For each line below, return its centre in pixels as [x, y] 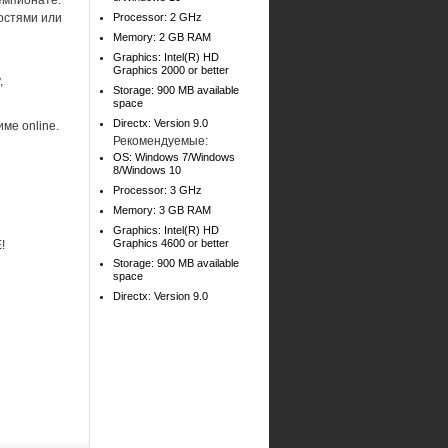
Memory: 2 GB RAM [162, 37]
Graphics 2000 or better [171, 70]
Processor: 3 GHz [157, 190]
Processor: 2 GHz [157, 17]
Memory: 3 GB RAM [162, 210]
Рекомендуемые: [160, 141]
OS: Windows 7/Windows [174, 157]
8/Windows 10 [147, 170]
